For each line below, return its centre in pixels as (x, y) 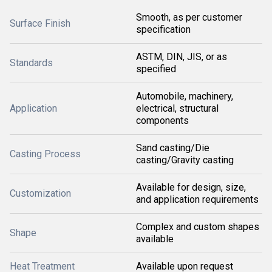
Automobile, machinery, (185, 96)
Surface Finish (40, 23)
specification (163, 29)
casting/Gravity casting (185, 160)
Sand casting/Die (173, 148)
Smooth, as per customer (189, 17)
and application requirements (197, 199)
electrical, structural (177, 108)
